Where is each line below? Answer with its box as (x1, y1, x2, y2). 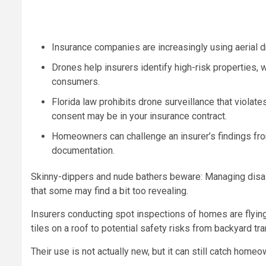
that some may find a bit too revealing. (31, 185, 188, 197)
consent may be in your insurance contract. (52, 110, 227, 122)
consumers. (52, 75, 100, 87)
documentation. (52, 144, 115, 156)
